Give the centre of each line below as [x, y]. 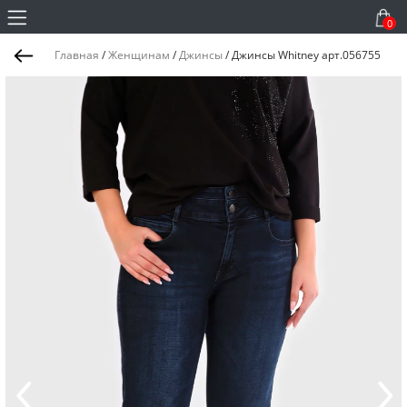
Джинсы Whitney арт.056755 [306, 55]
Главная [77, 55]
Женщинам [139, 55]
